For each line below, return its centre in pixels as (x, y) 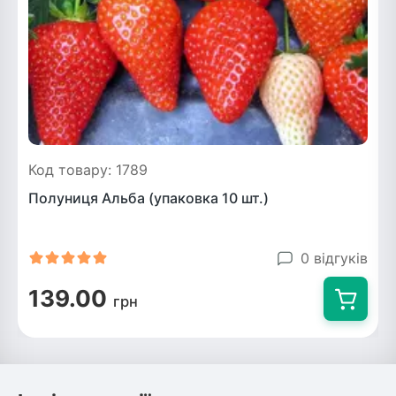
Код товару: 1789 (88, 170)
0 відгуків (334, 258)
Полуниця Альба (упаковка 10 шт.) (148, 198)
